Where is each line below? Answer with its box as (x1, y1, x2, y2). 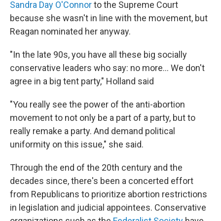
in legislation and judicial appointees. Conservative (10, 202, 206, 213)
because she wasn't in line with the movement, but (10, 13, 208, 23)
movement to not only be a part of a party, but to (10, 112, 195, 123)
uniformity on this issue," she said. (10, 139, 144, 149)
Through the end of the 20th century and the (10, 162, 183, 173)
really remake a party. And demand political (10, 126, 175, 136)
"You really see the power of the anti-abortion (10, 99, 185, 110)
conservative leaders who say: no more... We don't (10, 63, 205, 73)
